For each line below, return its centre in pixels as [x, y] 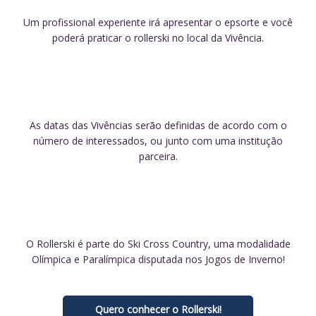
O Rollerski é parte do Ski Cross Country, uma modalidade [158, 244]
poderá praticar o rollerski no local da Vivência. [158, 38]
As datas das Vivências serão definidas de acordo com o [158, 126]
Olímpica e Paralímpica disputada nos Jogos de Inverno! [158, 260]
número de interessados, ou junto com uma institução [158, 141]
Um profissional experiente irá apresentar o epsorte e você [158, 23]
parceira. [158, 157]
